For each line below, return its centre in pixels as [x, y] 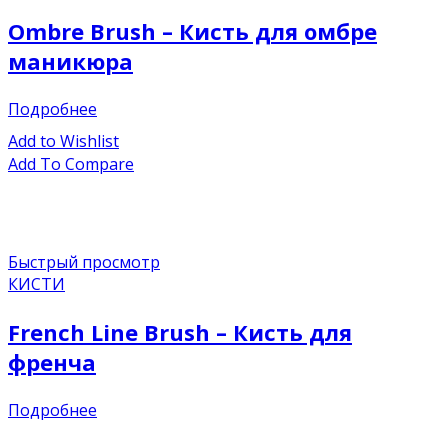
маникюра [70, 60]
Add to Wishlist [63, 140]
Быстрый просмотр [84, 262]
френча [52, 362]
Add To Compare [71, 164]
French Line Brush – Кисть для [180, 332]
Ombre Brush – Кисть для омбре [192, 30]
